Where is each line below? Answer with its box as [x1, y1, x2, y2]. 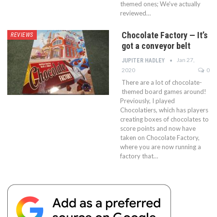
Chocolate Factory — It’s [122, 30, 208, 40]
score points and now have [120, 124, 196, 132]
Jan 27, [177, 56, 195, 63]
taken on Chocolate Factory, [120, 133, 200, 141]
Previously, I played [120, 96, 175, 105]
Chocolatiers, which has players [120, 106, 208, 114]
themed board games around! [122, 87, 206, 95]
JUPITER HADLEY [122, 57, 166, 64]
